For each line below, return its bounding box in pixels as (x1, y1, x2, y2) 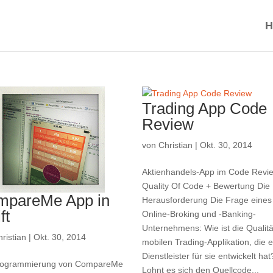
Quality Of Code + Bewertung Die (141, 181, 270, 191)
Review (141, 115, 194, 133)
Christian (158, 140, 193, 150)
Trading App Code (141, 99, 267, 118)
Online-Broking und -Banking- (141, 209, 256, 219)
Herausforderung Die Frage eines (141, 195, 272, 205)
